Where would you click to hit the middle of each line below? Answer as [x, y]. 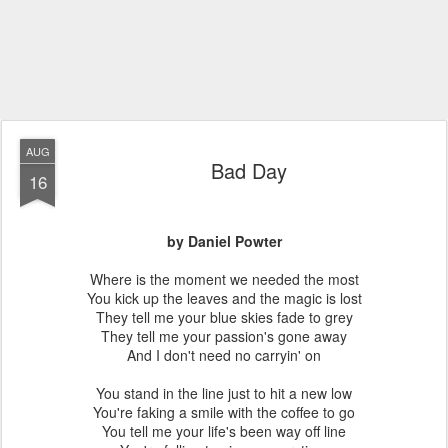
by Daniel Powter [224, 241]
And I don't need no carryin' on [224, 355]
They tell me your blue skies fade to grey [224, 317]
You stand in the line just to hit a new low [224, 393]
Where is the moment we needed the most [224, 279]
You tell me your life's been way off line [224, 431]
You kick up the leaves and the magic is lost [224, 298]
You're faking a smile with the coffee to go [224, 412]
